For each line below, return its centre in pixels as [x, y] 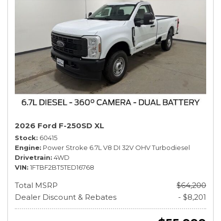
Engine [27, 147]
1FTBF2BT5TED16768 [62, 167]
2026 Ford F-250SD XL [59, 126]
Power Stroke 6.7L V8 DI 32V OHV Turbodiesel [116, 147]
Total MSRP [36, 185]
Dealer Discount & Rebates [66, 197]
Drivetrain [33, 157]
